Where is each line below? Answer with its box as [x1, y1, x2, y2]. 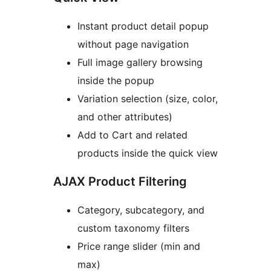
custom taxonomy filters [77, 222, 189, 235]
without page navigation [77, 38, 189, 51]
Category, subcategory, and [77, 204, 204, 217]
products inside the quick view [77, 147, 218, 160]
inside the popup [77, 74, 154, 87]
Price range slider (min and [77, 240, 200, 253]
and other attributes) [77, 111, 172, 123]
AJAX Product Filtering [53, 174, 187, 189]
